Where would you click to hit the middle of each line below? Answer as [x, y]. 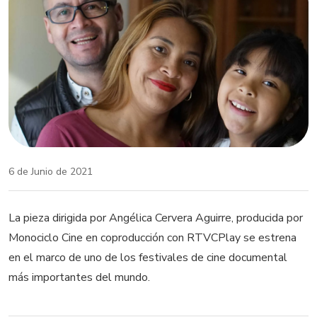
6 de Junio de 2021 [51, 171]
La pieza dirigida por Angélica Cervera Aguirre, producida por [156, 218]
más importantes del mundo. [81, 277]
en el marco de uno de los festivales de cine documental [148, 257]
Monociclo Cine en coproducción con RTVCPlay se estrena [152, 237]
